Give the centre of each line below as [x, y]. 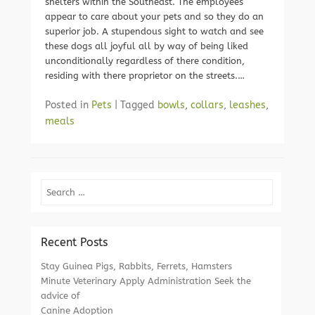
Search [56, 187]
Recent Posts [75, 242]
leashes [247, 105]
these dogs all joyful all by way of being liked [147, 46]
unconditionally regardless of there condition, [145, 61]
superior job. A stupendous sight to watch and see [154, 31]
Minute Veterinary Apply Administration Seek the [146, 281]
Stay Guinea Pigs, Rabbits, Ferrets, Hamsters [137, 266]
